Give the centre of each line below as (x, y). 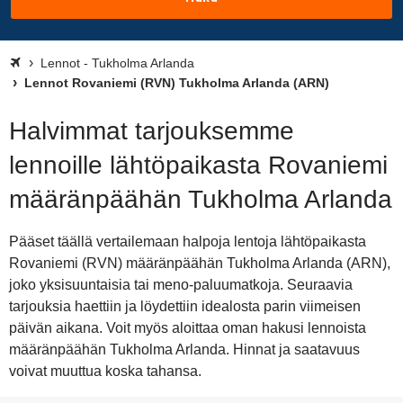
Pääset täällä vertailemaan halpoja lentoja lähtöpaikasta (188, 242)
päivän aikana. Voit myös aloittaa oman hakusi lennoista (188, 328)
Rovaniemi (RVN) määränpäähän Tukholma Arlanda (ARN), (200, 263)
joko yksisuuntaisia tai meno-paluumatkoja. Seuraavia (181, 285)
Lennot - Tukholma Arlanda (117, 63)
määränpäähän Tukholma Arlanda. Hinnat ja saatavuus (184, 349)
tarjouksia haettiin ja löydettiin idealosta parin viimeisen (185, 306)
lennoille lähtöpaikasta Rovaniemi (198, 165)
